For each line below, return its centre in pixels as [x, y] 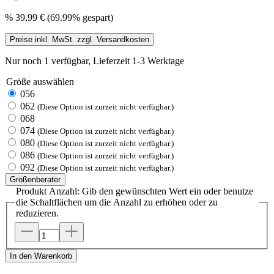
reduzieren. [37, 213]
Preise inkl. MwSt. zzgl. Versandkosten [80, 39]
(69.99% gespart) [80, 17]
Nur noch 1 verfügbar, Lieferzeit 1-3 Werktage [94, 61]
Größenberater [35, 179]
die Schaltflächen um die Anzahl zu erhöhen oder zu [117, 202]
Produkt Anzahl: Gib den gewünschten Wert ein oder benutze [135, 191]
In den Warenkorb [41, 256]
